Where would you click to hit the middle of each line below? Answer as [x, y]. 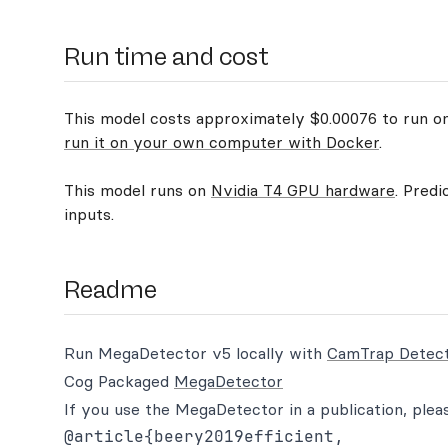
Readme [110, 289]
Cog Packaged [119, 381]
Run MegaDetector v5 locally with [195, 353]
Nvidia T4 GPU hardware [303, 190]
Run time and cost [166, 56]
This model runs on [137, 190]
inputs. [89, 214]
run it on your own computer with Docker [221, 142]
